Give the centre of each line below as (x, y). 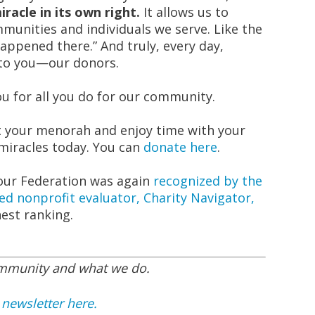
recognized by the (208, 181)
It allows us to (184, 12)
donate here (180, 147)
